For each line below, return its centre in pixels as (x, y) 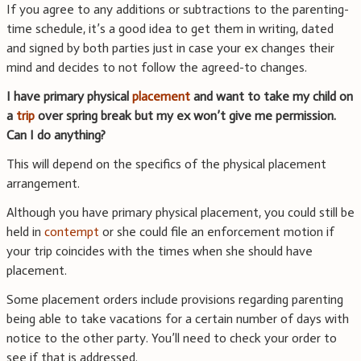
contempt (72, 232)
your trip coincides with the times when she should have (160, 251)
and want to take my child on (272, 97)
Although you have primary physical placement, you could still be (180, 213)
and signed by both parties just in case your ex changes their (170, 48)
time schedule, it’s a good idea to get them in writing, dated (170, 29)
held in (25, 232)
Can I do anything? (56, 135)
